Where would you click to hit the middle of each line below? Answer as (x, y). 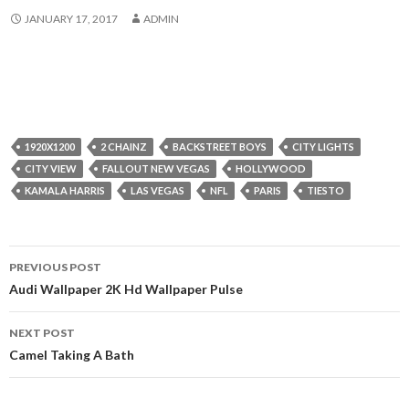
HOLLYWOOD (271, 168)
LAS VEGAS (157, 190)
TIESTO (325, 190)
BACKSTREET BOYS (220, 147)
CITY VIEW (51, 168)
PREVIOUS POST (55, 267)
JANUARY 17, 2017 (71, 19)
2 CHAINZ (124, 147)
